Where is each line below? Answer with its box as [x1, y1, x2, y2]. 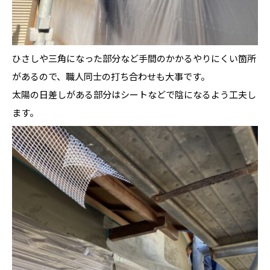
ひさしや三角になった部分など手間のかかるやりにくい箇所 [12, 51, 256, 64]
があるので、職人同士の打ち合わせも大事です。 [12, 69, 210, 83]
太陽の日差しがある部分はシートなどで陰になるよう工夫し [12, 87, 256, 101]
